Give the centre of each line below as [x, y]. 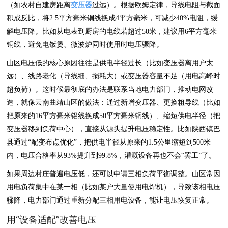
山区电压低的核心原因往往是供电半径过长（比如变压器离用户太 [110, 63]
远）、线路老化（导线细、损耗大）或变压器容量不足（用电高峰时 [114, 76]
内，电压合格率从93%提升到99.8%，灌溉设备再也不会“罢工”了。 [111, 155]
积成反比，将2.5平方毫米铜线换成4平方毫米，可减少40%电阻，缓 [112, 18]
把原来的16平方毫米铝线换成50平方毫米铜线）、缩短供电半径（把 [114, 116]
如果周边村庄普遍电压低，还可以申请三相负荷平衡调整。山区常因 [114, 174]
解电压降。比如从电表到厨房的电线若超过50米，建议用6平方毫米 [112, 31]
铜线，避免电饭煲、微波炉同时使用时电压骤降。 [85, 44]
